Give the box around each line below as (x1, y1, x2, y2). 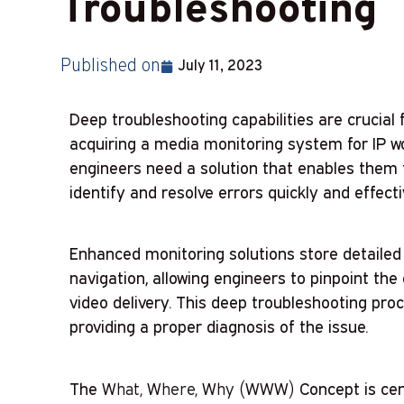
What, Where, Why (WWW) (102, 378, 296, 399)
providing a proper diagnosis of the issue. (69, 317, 369, 337)
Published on (60, 55, 161, 79)
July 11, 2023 (178, 58, 263, 77)
